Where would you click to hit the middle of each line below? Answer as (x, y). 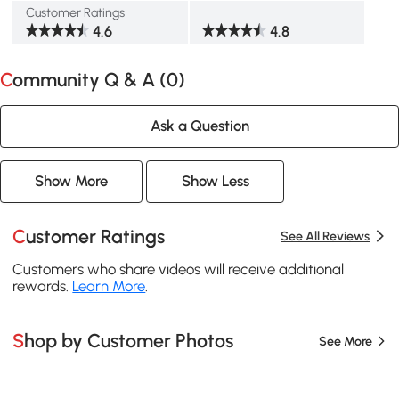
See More (345, 341)
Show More (72, 181)
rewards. (43, 285)
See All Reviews (326, 236)
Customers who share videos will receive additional (179, 269)
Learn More (109, 285)
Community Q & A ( (90, 80)
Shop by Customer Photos (129, 341)
